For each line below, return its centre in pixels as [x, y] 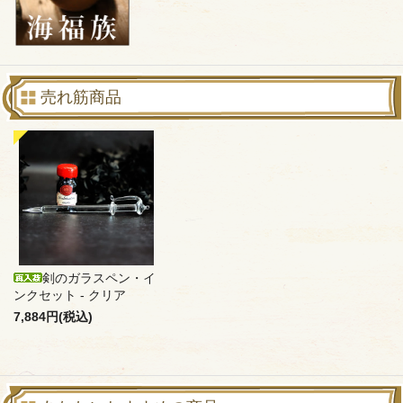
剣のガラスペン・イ [99, 279]
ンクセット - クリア [70, 296]
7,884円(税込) [53, 318]
